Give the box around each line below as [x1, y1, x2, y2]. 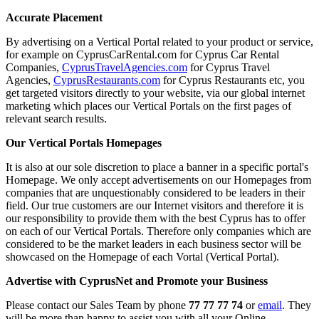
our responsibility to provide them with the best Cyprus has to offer [6, 211, 305, 224]
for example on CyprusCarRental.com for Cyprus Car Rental [6, 48, 279, 61]
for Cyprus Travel [187, 61, 270, 73]
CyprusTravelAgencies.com [62, 61, 187, 73]
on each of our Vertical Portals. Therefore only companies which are [6, 224, 311, 237]
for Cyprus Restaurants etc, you [160, 73, 305, 86]
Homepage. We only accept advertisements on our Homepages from [6, 173, 311, 186]
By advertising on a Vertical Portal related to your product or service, [6, 35, 313, 48]
